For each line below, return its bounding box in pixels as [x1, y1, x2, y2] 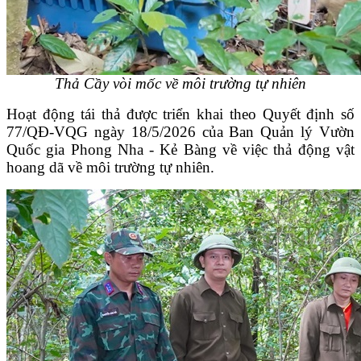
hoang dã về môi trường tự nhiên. [6, 158, 214, 176]
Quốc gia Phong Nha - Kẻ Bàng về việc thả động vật [6, 140, 355, 158]
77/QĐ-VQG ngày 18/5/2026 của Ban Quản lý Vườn [6, 122, 355, 140]
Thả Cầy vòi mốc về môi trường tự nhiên [55, 74, 306, 92]
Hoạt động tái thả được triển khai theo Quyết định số [6, 105, 355, 122]
